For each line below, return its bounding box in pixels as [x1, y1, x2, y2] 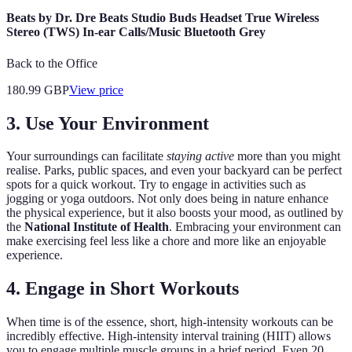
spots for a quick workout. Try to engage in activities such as [6, 178, 306, 192]
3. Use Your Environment [6, 112, 209, 134]
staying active [167, 149, 234, 163]
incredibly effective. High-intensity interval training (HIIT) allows [6, 329, 331, 343]
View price [69, 82, 123, 97]
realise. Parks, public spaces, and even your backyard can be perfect [6, 163, 342, 178]
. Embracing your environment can [169, 220, 341, 234]
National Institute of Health [24, 220, 169, 234]
